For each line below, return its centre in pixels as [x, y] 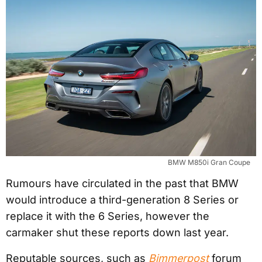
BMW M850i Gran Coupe [209, 162]
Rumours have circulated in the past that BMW [122, 183]
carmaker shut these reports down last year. [117, 232]
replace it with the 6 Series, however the [108, 216]
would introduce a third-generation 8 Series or [122, 199]
